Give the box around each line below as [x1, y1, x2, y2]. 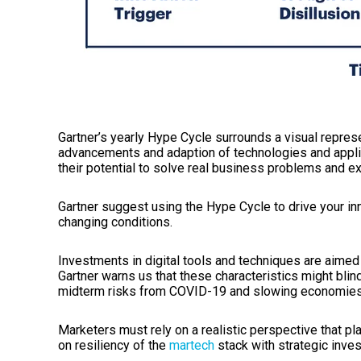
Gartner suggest [58, 198, 151, 214]
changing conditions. [58, 214, 172, 230]
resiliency [75, 337, 130, 353]
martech [169, 337, 214, 353]
